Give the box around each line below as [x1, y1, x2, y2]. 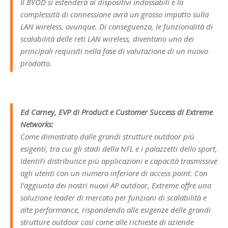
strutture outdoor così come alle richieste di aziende [20, 216, 194, 227]
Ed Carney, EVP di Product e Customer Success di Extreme [20, 106, 213, 117]
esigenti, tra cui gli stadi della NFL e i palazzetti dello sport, [20, 143, 217, 154]
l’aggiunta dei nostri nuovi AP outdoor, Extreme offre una [20, 180, 211, 190]
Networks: [20, 119, 53, 129]
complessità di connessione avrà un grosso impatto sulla [20, 9, 209, 19]
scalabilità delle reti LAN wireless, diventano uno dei [20, 33, 194, 44]
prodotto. [20, 58, 52, 68]
